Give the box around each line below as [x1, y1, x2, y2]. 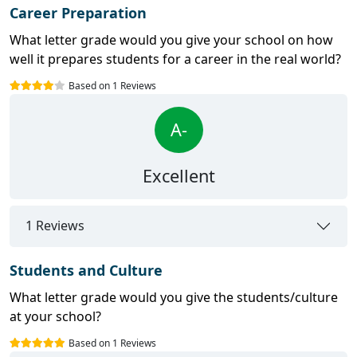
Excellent [142, 163, 215, 187]
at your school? [10, 307, 101, 325]
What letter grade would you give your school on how [10, 30, 333, 49]
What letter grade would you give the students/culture [10, 288, 338, 306]
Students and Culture [10, 260, 163, 280]
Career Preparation [10, 2, 147, 22]
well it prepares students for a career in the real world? [10, 49, 341, 68]
